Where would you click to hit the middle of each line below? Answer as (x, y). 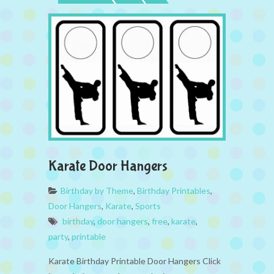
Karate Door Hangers (108, 166)
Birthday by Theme (97, 190)
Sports (148, 206)
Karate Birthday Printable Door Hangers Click (135, 261)
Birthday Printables (174, 190)
